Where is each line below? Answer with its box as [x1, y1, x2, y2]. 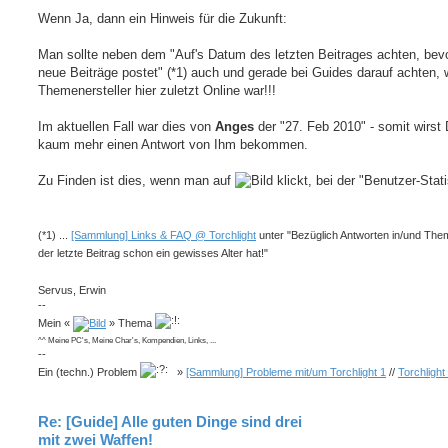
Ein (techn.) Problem [38, 366, 140, 378]
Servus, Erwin [38, 283, 106, 296]
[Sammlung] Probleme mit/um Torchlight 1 [186, 366, 386, 378]
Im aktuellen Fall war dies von [38, 118, 215, 134]
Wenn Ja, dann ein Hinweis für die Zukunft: [38, 10, 287, 26]
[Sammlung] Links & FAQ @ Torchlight [71, 229, 256, 242]
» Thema [106, 316, 155, 329]
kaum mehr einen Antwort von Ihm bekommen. [38, 136, 308, 152]
